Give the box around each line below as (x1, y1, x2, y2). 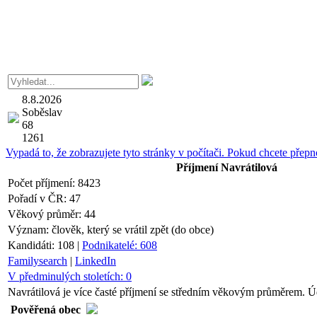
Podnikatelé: (82, 239, 140, 251)
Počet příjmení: (8, 177, 78, 189)
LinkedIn (75, 255, 116, 267)
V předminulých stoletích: (8, 270, 126, 282)
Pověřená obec (11, 304, 81, 316)
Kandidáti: (8, 239, 57, 251)
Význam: (8, 224, 52, 236)
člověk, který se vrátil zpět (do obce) (52, 224, 214, 236)
